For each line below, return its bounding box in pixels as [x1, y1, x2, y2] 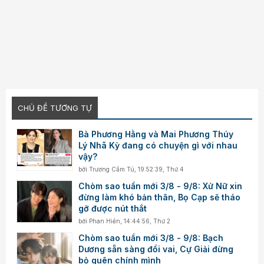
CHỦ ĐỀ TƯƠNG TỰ [18, 103, 92, 113]
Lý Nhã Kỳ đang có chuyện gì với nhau [78, 140, 238, 150]
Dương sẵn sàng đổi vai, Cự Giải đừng [78, 243, 234, 254]
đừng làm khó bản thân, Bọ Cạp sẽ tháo [78, 192, 241, 202]
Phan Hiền [89, 217, 121, 225]
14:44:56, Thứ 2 [124, 217, 171, 225]
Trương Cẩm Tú [89, 165, 135, 173]
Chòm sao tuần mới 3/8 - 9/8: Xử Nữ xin [78, 180, 243, 191]
